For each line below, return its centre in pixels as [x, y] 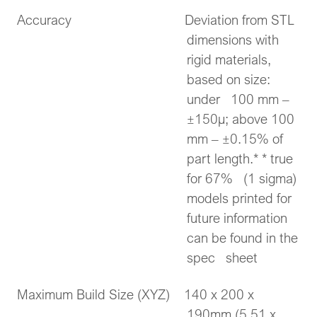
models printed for [239, 198]
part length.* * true [240, 158]
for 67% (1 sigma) [242, 178]
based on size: [229, 79]
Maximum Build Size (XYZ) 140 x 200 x [136, 294]
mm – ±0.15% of [235, 139]
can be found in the [242, 238]
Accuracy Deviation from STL [156, 20]
